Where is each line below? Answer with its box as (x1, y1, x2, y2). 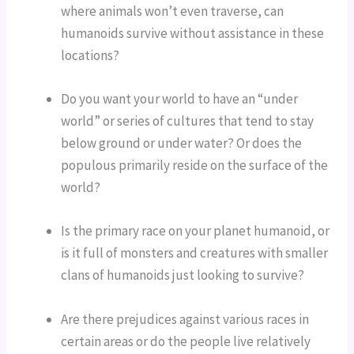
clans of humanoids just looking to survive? (61, 266, 305, 284)
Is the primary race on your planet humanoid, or (61, 222, 330, 240)
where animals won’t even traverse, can (61, 2, 284, 21)
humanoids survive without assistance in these (61, 24, 325, 43)
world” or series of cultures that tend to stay (61, 112, 314, 130)
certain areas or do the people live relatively (61, 332, 311, 350)
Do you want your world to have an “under (61, 90, 299, 108)
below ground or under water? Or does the (61, 134, 303, 153)
